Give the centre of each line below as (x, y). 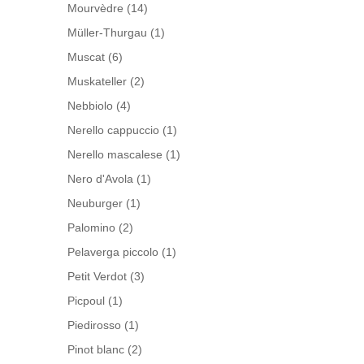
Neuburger (95, 204)
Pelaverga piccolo (113, 252)
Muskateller (97, 82)
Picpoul (87, 301)
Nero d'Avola (101, 179)
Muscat (87, 57)
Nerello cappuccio (114, 130)
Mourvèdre (96, 9)
